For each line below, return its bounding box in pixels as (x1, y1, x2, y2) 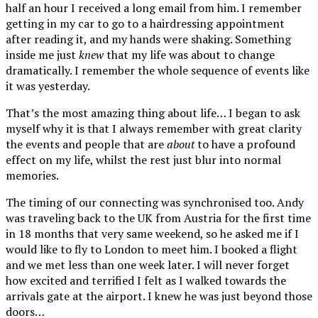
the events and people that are (6, 136, 167, 152)
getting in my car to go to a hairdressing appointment (6, 15, 285, 31)
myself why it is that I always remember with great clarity (6, 120, 302, 136)
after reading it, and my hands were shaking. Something (6, 31, 291, 47)
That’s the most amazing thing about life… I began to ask (6, 104, 300, 121)
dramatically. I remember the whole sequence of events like (6, 62, 309, 78)
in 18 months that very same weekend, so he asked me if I (6, 225, 299, 241)
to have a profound (194, 136, 295, 152)
